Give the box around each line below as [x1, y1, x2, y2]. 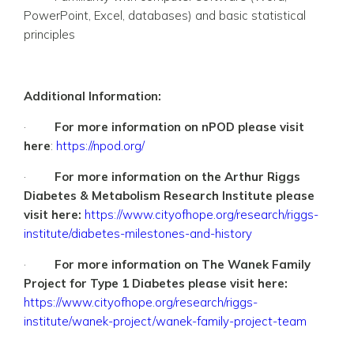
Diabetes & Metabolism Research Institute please [24, 187, 314, 203]
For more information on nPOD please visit [55, 119, 304, 134]
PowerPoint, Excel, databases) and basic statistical [24, 7, 306, 23]
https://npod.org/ [56, 137, 145, 153]
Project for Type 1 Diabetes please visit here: [24, 275, 288, 291]
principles [24, 26, 75, 42]
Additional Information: [24, 88, 161, 104]
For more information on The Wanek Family [55, 256, 311, 272]
